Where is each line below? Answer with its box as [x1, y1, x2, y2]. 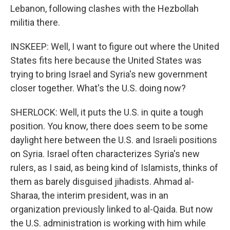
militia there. [10, 17, 60, 28]
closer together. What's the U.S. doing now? [10, 83, 186, 93]
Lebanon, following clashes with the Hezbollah [10, 3, 199, 14]
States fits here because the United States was [10, 55, 202, 66]
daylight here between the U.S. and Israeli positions [10, 135, 217, 145]
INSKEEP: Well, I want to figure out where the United [10, 41, 219, 52]
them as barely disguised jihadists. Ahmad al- [10, 176, 194, 187]
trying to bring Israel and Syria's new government [10, 69, 207, 80]
